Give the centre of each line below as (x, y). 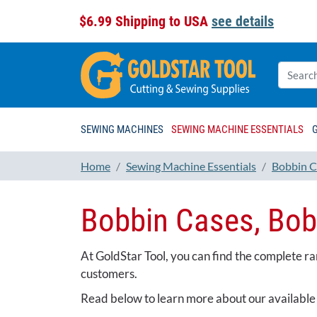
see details (243, 21)
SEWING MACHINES (122, 130)
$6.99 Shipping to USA (145, 21)
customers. (110, 274)
